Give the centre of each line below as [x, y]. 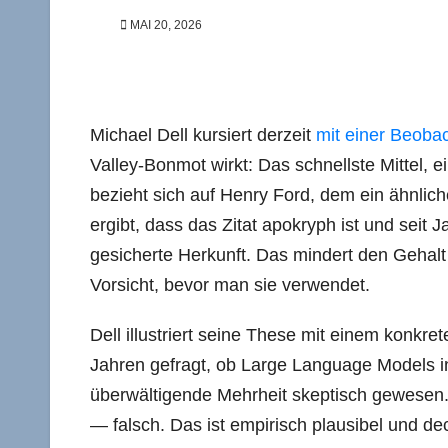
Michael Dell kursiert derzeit [203, 135]
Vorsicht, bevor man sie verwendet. [230, 285]
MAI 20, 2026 [164, 25]
